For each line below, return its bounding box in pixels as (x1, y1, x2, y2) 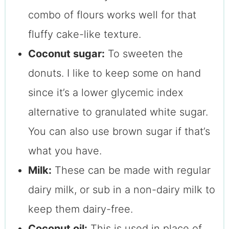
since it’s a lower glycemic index (28, 86, 184, 99)
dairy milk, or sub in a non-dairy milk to (28, 183, 215, 196)
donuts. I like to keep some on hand (28, 66, 201, 79)
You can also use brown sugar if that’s (28, 125, 210, 138)
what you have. (28, 144, 102, 157)
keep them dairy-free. (28, 202, 136, 215)
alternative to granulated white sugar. (28, 105, 208, 118)
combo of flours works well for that (28, 8, 196, 21)
